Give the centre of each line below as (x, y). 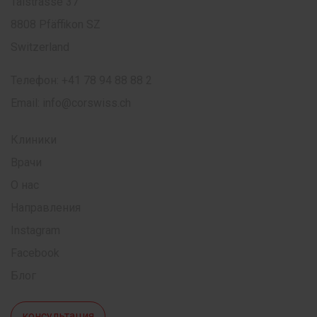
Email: (27, 103)
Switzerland (40, 47)
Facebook (35, 253)
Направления (46, 208)
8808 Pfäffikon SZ (56, 25)
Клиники (34, 140)
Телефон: (36, 81)
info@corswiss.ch (87, 103)
